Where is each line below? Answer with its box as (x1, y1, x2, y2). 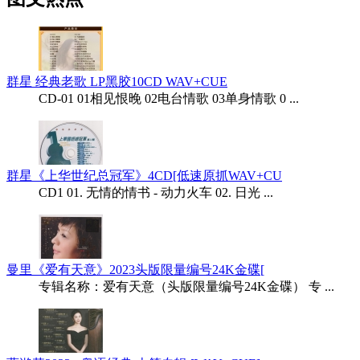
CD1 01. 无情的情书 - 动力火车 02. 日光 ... (39, 186, 273, 200)
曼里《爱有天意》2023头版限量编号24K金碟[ (6, 263, 264, 277)
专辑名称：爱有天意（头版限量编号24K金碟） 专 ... (39, 280, 334, 294)
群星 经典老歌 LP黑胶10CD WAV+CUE (6, 75, 227, 89)
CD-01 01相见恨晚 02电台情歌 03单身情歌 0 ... (39, 92, 299, 106)
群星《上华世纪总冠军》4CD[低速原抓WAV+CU (6, 169, 282, 183)
